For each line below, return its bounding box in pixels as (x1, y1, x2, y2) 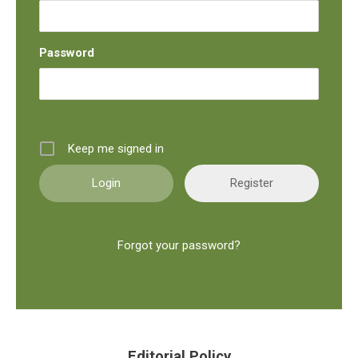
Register (229, 175, 273, 190)
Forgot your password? (117, 238, 241, 253)
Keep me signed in (68, 141, 165, 156)
